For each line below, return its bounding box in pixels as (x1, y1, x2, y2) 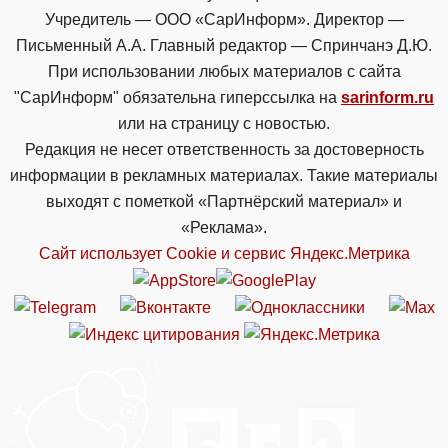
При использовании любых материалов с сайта (47, 63, 401, 81)
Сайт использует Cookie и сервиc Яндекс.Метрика (38, 245, 410, 263)
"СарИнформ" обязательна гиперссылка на (14, 89, 341, 107)
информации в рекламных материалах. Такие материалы (10, 167, 438, 185)
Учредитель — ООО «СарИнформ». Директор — (44, 11, 404, 29)
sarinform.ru (341, 89, 434, 107)
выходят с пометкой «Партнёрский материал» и (46, 193, 402, 211)
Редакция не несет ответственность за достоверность (24, 141, 424, 159)
